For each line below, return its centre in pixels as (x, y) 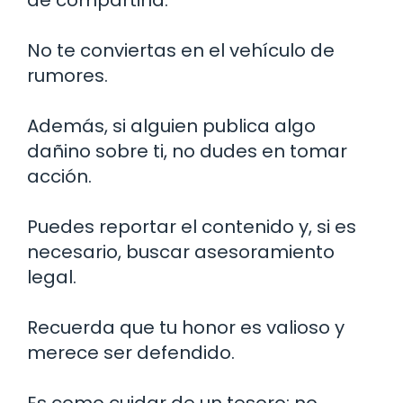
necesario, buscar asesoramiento (181, 252)
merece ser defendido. (131, 353)
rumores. (67, 76)
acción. (59, 177)
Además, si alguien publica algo (171, 126)
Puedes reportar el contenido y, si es (192, 227)
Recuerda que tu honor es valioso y (186, 328)
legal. (52, 278)
